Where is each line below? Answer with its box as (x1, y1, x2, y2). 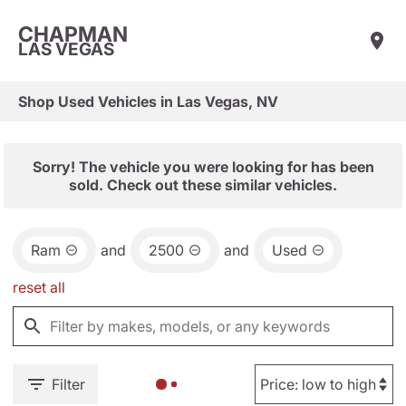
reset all (13, 278, 65, 296)
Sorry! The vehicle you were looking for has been (32, 158, 374, 176)
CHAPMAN (18, 21, 128, 47)
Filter (52, 375, 85, 393)
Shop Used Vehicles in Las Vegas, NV (18, 92, 278, 111)
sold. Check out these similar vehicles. (69, 176, 337, 194)
